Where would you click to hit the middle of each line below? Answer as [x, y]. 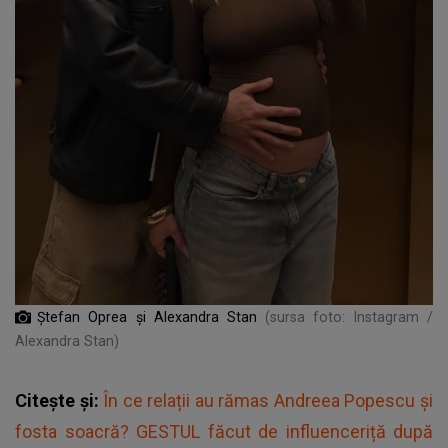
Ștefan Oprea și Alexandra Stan [147, 316]
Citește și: [59, 400]
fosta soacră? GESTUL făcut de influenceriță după [224, 431]
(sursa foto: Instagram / [349, 316]
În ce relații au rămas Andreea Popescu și [268, 400]
